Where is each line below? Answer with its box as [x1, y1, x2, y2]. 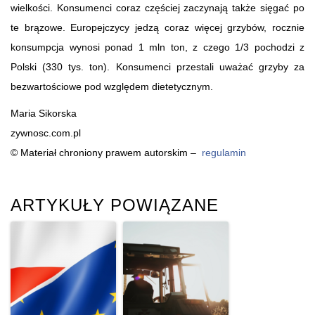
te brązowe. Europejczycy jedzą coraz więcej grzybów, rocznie [11, 21, 304, 33]
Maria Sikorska [11, 107, 77, 119]
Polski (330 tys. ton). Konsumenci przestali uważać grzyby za [11, 60, 304, 72]
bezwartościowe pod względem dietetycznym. [11, 80, 213, 92]
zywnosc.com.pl [11, 127, 81, 139]
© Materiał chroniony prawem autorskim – [11, 146, 202, 158]
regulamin [202, 146, 246, 158]
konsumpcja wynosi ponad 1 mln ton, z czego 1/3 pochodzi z [11, 41, 304, 53]
